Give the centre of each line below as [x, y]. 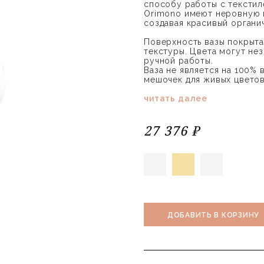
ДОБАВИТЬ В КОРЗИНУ [213, 215]
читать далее [176, 98]
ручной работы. [179, 61]
